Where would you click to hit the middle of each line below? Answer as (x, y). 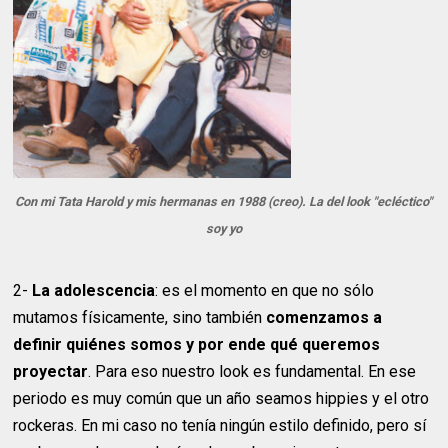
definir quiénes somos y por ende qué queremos (197, 344)
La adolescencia (94, 290)
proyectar (51, 371)
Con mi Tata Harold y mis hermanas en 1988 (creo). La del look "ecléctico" (224, 202)
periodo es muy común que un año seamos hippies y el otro (221, 398)
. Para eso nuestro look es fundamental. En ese (252, 371)
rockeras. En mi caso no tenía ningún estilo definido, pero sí (220, 425)
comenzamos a (324, 317)
